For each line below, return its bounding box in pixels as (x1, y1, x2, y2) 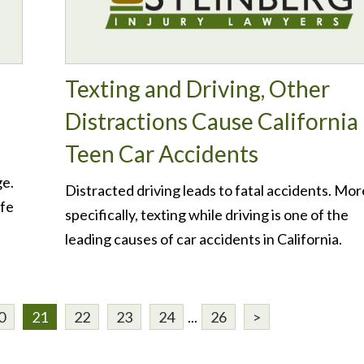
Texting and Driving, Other (64, 75, 330, 102)
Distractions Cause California (64, 107, 358, 135)
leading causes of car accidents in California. (64, 230, 342, 248)
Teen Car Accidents (64, 140, 258, 167)
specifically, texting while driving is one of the (64, 206, 349, 223)
